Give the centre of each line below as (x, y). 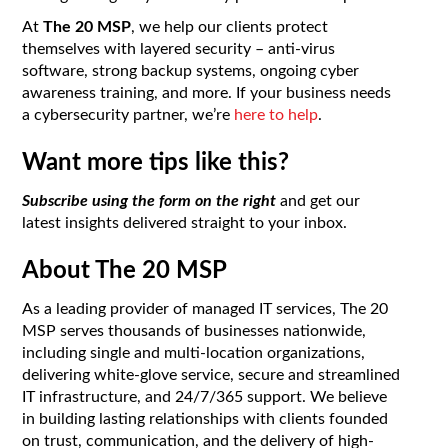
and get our (318, 201)
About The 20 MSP (125, 271)
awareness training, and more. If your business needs (207, 93)
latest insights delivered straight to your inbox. (185, 223)
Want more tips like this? (156, 163)
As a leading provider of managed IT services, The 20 (205, 309)
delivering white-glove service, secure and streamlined (211, 375)
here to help (276, 115)
